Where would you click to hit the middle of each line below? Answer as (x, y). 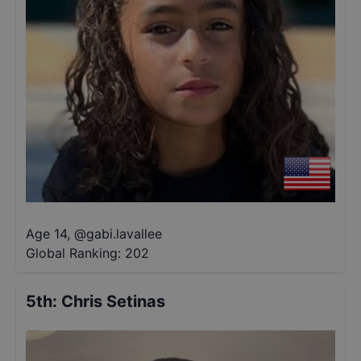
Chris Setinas (113, 301)
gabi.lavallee (124, 234)
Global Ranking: (73, 253)
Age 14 (46, 234)
